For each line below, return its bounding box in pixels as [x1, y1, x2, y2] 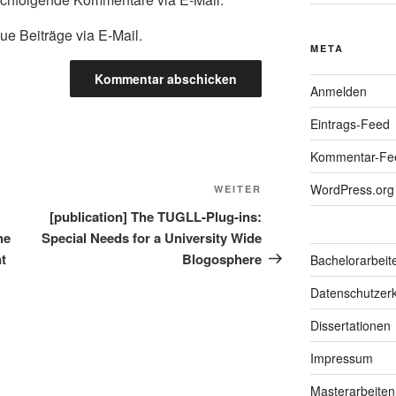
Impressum [309, 348, 373, 367]
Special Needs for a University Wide [42, 227, 263, 247]
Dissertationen [309, 316, 391, 334]
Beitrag [261, 202, 310, 223]
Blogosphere [182, 248, 263, 269]
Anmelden [309, 81, 367, 100]
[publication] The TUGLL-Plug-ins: [49, 206, 263, 226]
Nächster [261, 180, 323, 202]
